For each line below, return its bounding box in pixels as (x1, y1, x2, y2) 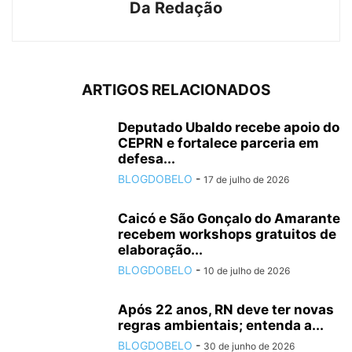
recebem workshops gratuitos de (118, 226, 336, 243)
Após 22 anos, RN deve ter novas (118, 302, 334, 318)
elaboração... (118, 242, 203, 258)
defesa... (118, 151, 175, 167)
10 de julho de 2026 (203, 265, 290, 277)
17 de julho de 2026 (203, 174, 289, 186)
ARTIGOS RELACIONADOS (82, 81, 270, 100)
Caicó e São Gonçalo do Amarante (118, 211, 340, 227)
